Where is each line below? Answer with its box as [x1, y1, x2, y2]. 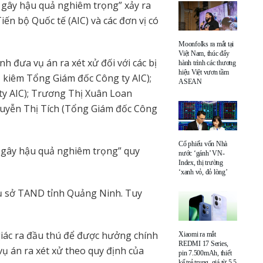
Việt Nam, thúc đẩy [178, 49, 230, 58]
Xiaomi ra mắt [178, 230, 216, 238]
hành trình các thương [178, 58, 236, 67]
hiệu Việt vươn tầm [178, 68, 229, 76]
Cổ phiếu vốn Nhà [178, 139, 228, 148]
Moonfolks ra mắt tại [178, 39, 234, 48]
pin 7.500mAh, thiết [178, 248, 232, 257]
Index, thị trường [178, 158, 223, 167]
